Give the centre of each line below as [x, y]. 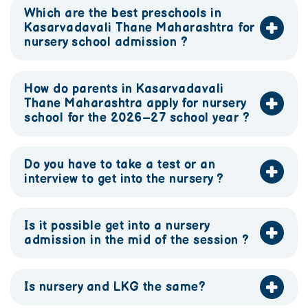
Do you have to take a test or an [120, 164]
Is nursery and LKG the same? [114, 287]
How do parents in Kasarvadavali [124, 89]
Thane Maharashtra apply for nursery [135, 103]
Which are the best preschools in [123, 13]
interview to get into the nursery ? [124, 179]
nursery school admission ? [106, 42]
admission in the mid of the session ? [136, 240]
